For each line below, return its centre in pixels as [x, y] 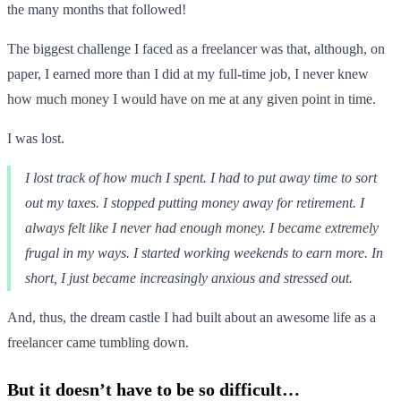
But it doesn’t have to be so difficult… [154, 389]
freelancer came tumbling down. [98, 342]
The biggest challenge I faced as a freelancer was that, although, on [196, 48]
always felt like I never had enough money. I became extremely [202, 227]
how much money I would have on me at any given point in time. [192, 98]
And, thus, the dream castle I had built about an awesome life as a [192, 317]
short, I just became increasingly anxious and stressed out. [189, 277]
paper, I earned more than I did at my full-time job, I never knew [188, 73]
